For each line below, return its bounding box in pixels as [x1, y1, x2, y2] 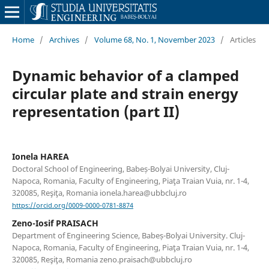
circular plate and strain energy [11, 83, 238, 103]
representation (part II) [11, 101, 180, 121]
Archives [49, 34, 79, 45]
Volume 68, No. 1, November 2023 [94, 34, 215, 45]
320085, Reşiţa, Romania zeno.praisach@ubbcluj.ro [11, 254, 192, 265]
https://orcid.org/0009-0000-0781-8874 [11, 201, 133, 210]
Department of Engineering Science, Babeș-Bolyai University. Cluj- [11, 230, 245, 241]
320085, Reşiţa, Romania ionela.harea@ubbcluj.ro [11, 187, 187, 198]
